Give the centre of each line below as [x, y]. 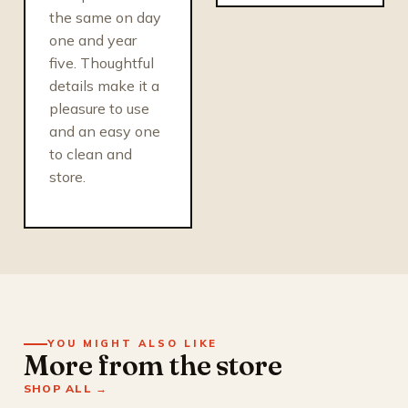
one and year [93, 40]
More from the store [153, 365]
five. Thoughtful [102, 62]
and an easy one [105, 131]
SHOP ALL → [66, 388]
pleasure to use [99, 108]
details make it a [104, 85]
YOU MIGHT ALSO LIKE [133, 343]
